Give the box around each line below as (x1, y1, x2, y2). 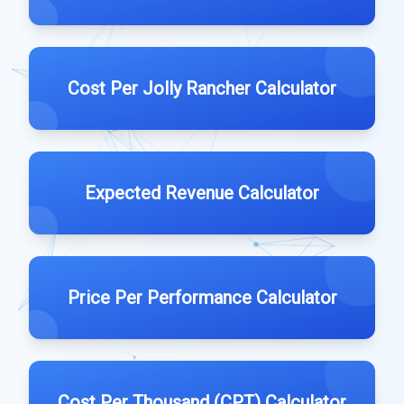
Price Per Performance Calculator (67, 287, 337, 308)
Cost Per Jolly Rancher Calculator (68, 78, 336, 99)
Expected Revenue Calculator (85, 182, 319, 204)
